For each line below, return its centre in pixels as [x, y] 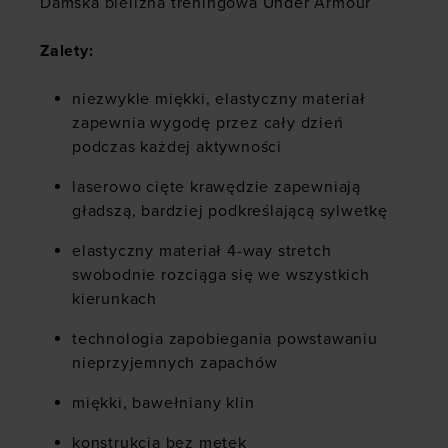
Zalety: [67, 51]
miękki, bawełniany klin [163, 403]
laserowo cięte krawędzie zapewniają [216, 187]
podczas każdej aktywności [177, 147]
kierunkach [115, 299]
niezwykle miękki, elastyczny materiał [219, 99]
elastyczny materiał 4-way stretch [202, 251]
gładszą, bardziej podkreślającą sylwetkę [230, 211]
